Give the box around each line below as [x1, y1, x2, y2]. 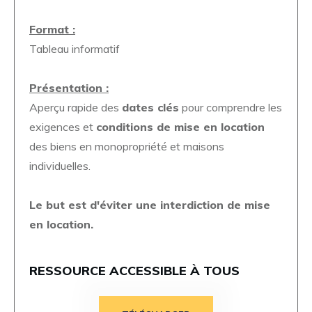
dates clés [122, 100, 179, 114]
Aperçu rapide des [29, 100, 122, 114]
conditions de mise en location [96, 119, 265, 134]
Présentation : [29, 80, 109, 95]
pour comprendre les [179, 100, 282, 114]
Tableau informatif [29, 41, 120, 56]
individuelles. [29, 158, 91, 173]
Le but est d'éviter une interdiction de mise [29, 197, 270, 212]
